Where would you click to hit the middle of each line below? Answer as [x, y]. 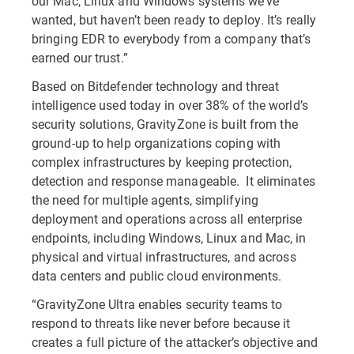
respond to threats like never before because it [161, 323]
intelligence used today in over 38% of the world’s [170, 105]
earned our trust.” [80, 57]
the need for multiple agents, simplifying [145, 200]
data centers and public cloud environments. [157, 275]
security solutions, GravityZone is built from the [165, 124]
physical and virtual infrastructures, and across [164, 256]
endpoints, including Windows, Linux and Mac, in [169, 237]
